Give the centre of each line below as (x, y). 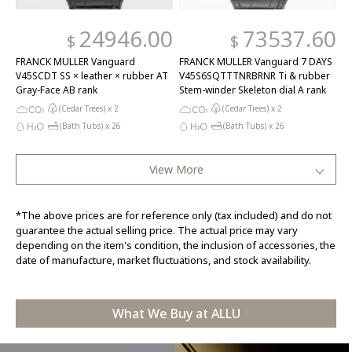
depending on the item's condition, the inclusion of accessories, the (176, 245)
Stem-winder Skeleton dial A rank (253, 90)
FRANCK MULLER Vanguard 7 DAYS (256, 61)
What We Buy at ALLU (176, 313)
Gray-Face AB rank (57, 90)
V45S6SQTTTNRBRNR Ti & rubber (255, 75)
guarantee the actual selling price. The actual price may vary (157, 230)
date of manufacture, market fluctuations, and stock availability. (163, 260)
